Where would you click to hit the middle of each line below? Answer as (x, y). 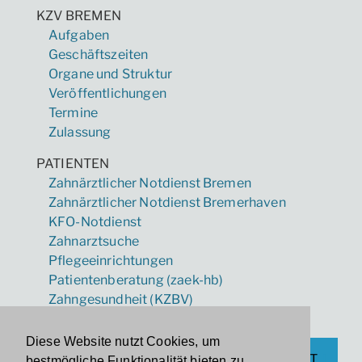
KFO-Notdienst (95, 221)
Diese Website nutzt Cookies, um (123, 342)
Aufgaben (79, 35)
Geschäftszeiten (99, 54)
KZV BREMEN (79, 15)
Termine (74, 112)
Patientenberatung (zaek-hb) (136, 280)
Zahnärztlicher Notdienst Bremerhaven (167, 202)
